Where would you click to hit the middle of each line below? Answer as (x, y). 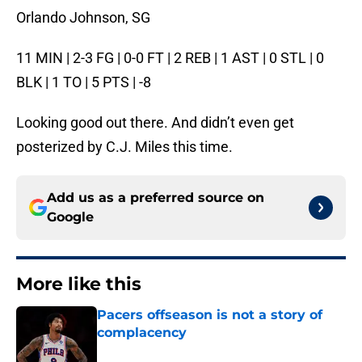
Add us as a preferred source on (156, 198)
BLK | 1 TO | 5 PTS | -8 (84, 82)
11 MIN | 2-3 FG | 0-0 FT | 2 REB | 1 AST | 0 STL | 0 (170, 58)
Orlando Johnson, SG (83, 18)
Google (70, 217)
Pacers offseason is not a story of (210, 315)
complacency (142, 333)
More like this (79, 284)
